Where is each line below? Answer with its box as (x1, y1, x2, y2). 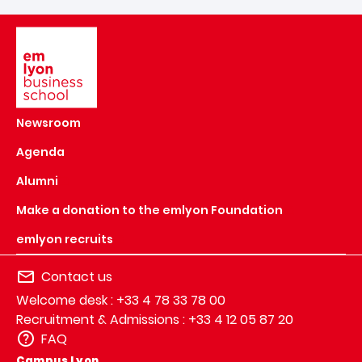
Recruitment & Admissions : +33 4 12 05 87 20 (16, 310, 293, 330)
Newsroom (16, 115, 81, 132)
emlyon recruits (16, 231, 113, 248)
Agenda (16, 144, 65, 161)
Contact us (41, 267, 112, 287)
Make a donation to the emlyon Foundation (16, 202, 283, 219)
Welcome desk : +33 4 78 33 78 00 (16, 291, 225, 310)
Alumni (16, 173, 58, 190)
